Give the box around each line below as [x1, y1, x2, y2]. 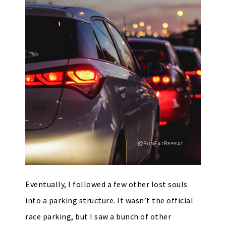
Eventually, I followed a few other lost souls [25, 179, 188, 189]
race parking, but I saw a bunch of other [25, 211, 171, 221]
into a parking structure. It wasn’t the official [25, 195, 193, 205]
